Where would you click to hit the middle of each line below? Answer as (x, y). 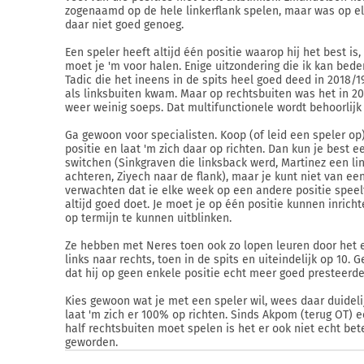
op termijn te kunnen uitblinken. (148, 218)
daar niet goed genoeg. (124, 25)
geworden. (91, 342)
